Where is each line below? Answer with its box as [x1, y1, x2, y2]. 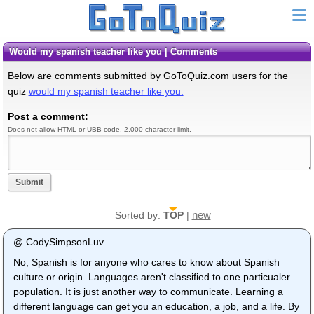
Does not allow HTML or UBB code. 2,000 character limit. [7, 125, 191, 133]
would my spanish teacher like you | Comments [17, 46, 217, 57]
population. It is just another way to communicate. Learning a [13, 286, 283, 298]
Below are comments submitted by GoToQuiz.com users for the [7, 69, 288, 81]
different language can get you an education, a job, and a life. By [13, 301, 299, 313]
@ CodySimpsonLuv [13, 236, 104, 248]
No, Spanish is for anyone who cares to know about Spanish [13, 257, 280, 268]
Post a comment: [7, 110, 88, 122]
